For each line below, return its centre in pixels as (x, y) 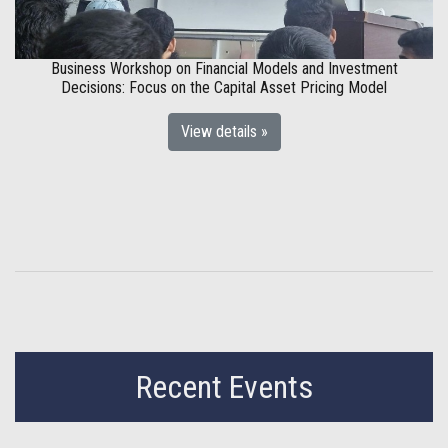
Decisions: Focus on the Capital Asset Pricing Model (224, 87)
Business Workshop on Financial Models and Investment (224, 68)
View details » (224, 131)
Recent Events (224, 387)
